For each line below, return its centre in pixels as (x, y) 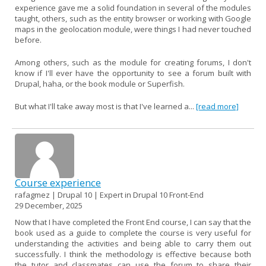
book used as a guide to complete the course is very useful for (133, 232)
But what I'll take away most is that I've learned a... (105, 106)
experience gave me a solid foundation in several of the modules (133, 7)
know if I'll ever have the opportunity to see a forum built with (133, 73)
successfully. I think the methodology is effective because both (133, 254)
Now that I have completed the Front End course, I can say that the (133, 222)
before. (28, 39)
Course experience (58, 182)
